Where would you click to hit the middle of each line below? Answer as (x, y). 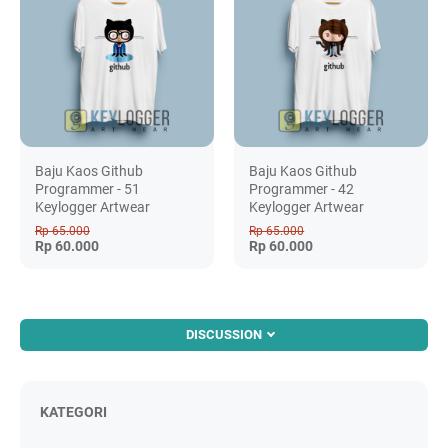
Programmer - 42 (302, 188)
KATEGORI (73, 412)
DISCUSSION (224, 335)
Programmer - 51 (87, 188)
